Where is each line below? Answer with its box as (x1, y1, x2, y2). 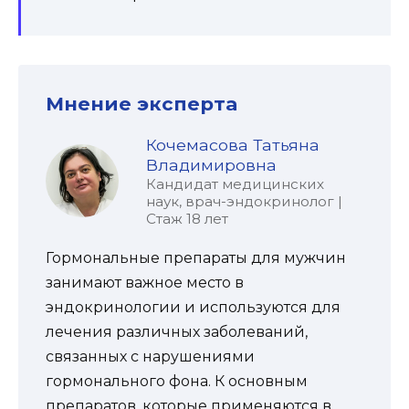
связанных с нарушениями (46, 347, 255, 365)
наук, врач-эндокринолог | (146, 192, 342, 210)
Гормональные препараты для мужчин (46, 248, 346, 267)
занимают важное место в (46, 273, 244, 291)
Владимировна (146, 154, 277, 174)
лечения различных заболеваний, (46, 322, 308, 341)
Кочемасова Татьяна (146, 134, 320, 154)
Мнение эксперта (46, 92, 237, 116)
